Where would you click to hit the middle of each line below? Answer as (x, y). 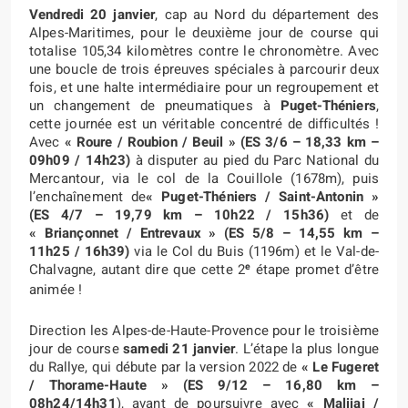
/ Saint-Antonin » (318, 196)
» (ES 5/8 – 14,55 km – (294, 233)
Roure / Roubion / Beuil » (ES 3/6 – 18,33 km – (227, 142)
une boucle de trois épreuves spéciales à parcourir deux (204, 69)
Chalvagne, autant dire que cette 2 (138, 269)
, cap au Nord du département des (267, 14)
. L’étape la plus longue (307, 348)
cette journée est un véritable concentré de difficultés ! (204, 123)
